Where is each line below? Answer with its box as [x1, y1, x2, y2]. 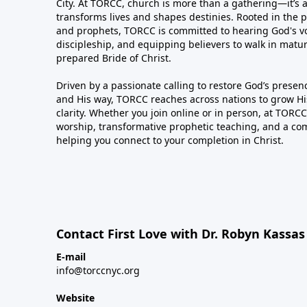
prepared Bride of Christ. [56, 51, 171, 64]
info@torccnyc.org [56, 264, 140, 277]
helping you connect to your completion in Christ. [56, 134, 284, 147]
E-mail [56, 250, 86, 263]
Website [56, 291, 95, 304]
